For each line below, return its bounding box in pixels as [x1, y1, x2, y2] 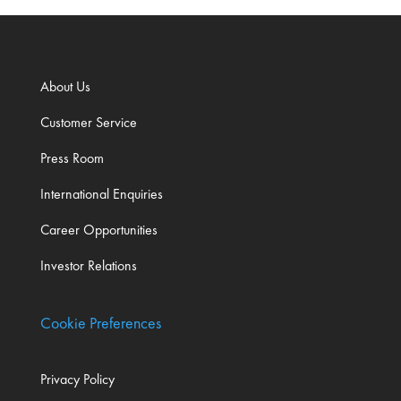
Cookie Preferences [39, 312, 161, 334]
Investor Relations [39, 256, 137, 276]
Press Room [39, 149, 104, 168]
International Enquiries [39, 184, 163, 204]
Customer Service [39, 113, 137, 132]
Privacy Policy [39, 370, 115, 389]
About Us [39, 77, 90, 97]
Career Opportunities [39, 220, 158, 240]
